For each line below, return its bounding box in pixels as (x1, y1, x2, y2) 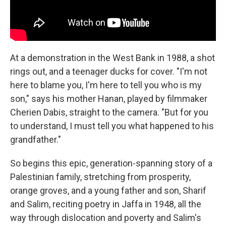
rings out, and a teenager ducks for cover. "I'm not (10, 66, 207, 77)
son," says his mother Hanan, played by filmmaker (10, 93, 207, 104)
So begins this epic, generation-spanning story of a (10, 157, 212, 168)
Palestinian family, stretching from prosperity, (10, 171, 191, 182)
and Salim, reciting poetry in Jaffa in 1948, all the (10, 198, 201, 209)
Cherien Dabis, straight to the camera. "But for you (10, 106, 208, 118)
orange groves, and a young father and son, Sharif (10, 185, 206, 196)
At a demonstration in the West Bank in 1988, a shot (10, 52, 215, 63)
